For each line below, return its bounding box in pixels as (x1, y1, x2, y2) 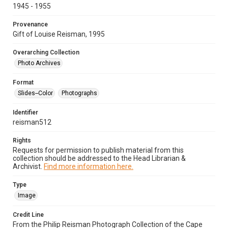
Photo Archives (18, 60, 61, 67)
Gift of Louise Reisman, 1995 (13, 30, 105, 38)
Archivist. (13, 162, 44, 170)
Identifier (13, 109, 38, 116)
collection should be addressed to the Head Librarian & (13, 154, 186, 162)
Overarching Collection (13, 49, 79, 56)
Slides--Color (18, 90, 53, 97)
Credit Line (13, 211, 44, 218)
